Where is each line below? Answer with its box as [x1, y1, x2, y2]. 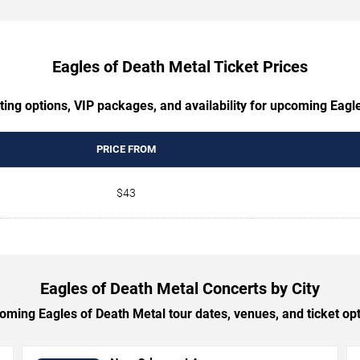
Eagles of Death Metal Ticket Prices [52, 56, 308, 76]
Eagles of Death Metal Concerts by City [40, 278, 320, 298]
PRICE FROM [96, 142, 156, 155]
